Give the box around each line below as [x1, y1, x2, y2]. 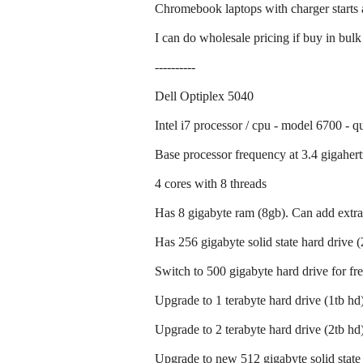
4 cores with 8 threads [155, 177, 267, 191]
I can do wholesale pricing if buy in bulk [155, 31, 361, 45]
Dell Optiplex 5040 [155, 89, 254, 104]
